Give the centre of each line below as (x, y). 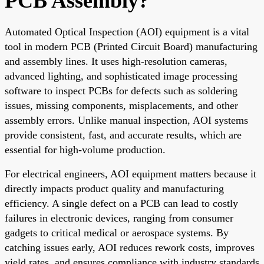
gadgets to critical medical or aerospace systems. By (117, 232)
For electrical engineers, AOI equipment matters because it (131, 174)
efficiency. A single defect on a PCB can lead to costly (121, 203)
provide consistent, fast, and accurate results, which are (123, 135)
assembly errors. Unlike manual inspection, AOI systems (126, 120)
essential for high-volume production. (85, 149)
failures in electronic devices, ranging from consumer (119, 218)
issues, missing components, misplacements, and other (121, 105)
